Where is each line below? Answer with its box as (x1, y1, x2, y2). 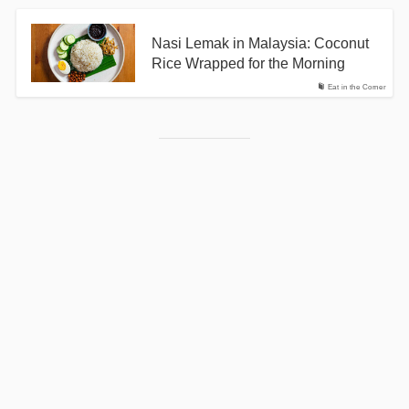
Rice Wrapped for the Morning (151, 55, 345, 72)
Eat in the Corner (327, 83, 386, 92)
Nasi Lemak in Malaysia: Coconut (151, 35, 369, 52)
